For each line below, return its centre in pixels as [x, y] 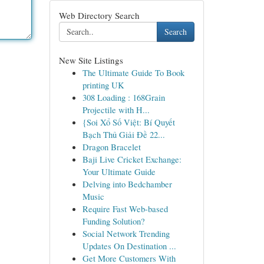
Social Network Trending [126, 233]
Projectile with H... [116, 110]
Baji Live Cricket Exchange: [132, 159]
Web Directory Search [99, 15]
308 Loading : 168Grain [123, 97]
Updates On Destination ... [129, 246]
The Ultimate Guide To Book [133, 72]
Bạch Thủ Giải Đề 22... [123, 134]
